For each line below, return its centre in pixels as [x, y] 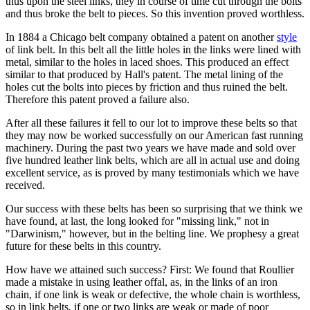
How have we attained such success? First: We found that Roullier [150, 269]
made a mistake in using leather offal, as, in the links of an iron [142, 282]
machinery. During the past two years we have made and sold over [151, 147]
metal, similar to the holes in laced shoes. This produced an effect [147, 62]
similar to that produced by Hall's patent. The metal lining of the [144, 74]
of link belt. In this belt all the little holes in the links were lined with [153, 49]
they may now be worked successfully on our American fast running [154, 135]
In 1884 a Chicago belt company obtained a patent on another [141, 37]
